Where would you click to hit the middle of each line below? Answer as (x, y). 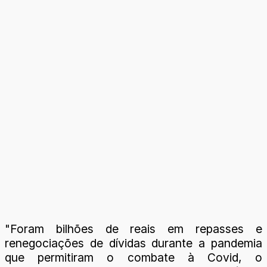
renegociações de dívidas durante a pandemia (133, 243)
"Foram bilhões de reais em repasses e (133, 229)
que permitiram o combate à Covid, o (133, 257)
